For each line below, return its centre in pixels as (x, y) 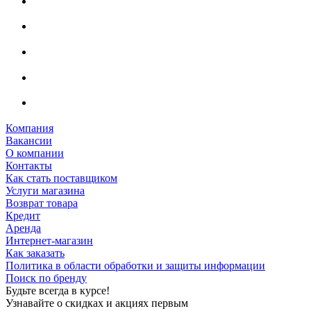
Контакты (29, 166)
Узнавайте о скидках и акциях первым (97, 303)
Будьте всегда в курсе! (58, 291)
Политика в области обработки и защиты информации (135, 266)
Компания (30, 128)
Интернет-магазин (49, 241)
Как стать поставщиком (61, 178)
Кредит (23, 216)
